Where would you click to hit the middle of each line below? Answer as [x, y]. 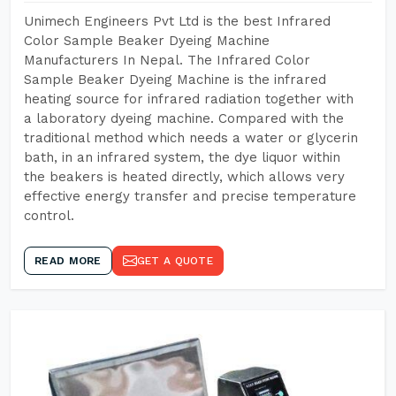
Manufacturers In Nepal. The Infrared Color [167, 60]
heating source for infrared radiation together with [189, 99]
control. [49, 216]
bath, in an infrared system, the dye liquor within [182, 157]
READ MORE [68, 261]
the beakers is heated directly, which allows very [184, 177]
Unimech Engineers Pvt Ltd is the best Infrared [177, 21]
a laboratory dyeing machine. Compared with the [184, 118]
